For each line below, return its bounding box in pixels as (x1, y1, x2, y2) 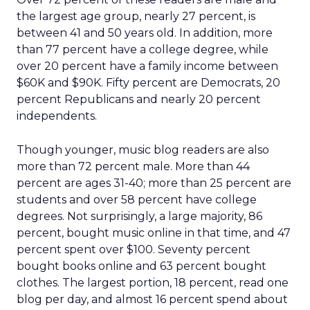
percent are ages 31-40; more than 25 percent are (17, 176, 291, 190)
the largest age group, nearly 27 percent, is (17, 10, 255, 23)
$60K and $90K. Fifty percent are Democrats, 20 (17, 76, 280, 89)
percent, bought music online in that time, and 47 (17, 226, 291, 239)
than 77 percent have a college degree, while (17, 43, 268, 56)
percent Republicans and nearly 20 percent (17, 93, 261, 106)
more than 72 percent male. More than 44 (17, 160, 250, 173)
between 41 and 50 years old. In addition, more (17, 26, 273, 39)
